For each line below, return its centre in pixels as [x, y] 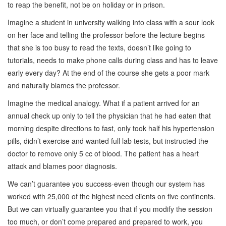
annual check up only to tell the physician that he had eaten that [109, 115]
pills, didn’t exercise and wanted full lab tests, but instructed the [108, 140]
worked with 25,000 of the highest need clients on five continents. [111, 196]
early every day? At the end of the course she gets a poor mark [108, 72]
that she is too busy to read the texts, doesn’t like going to [99, 47]
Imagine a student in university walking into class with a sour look [111, 22]
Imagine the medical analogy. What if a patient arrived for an [104, 103]
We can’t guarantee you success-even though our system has [106, 183]
